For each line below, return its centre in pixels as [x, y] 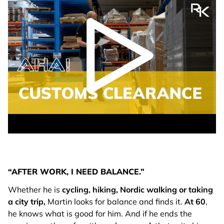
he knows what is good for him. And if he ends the [100, 213]
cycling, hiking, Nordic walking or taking [136, 189]
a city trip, [27, 201]
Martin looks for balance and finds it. [115, 201]
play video [139, 98]
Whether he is [34, 189]
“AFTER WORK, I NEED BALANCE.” [76, 171]
